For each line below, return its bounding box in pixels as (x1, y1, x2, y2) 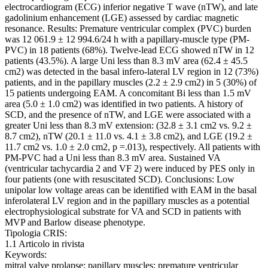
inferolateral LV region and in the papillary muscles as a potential (5, 196, 249, 206)
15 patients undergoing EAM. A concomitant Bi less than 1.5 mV (5, 88, 251, 99)
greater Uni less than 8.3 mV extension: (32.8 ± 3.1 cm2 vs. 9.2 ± (5, 120, 252, 131)
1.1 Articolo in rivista (5, 239, 84, 249)
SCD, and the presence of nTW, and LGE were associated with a (5, 109, 251, 120)
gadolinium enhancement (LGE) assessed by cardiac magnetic (5, 13, 239, 23)
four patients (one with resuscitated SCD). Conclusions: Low (5, 174, 234, 185)
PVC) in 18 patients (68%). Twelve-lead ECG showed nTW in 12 (5, 45, 254, 56)
